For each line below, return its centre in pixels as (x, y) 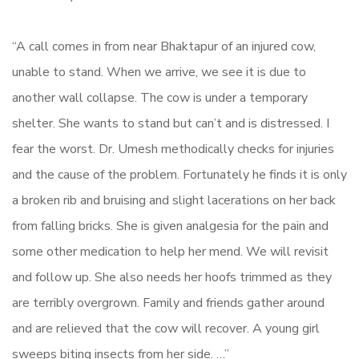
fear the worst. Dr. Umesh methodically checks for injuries (173, 149)
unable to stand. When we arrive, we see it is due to (159, 72)
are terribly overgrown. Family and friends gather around (168, 303)
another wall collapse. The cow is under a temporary (160, 97)
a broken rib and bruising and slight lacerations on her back (174, 200)
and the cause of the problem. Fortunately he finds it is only (179, 174)
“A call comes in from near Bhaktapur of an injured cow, (164, 46)
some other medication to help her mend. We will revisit (170, 251)
